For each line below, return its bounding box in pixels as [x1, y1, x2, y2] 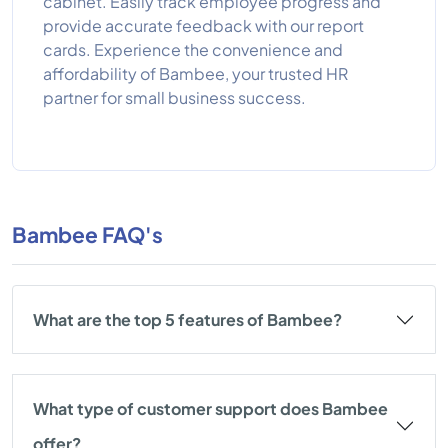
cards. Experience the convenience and [43, 39, 343, 60]
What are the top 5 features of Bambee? [33, 309, 342, 330]
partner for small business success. [43, 87, 306, 108]
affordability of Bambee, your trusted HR [43, 63, 348, 84]
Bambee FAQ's [12, 221, 163, 248]
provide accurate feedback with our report [43, 15, 364, 36]
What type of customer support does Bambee [33, 398, 388, 419]
